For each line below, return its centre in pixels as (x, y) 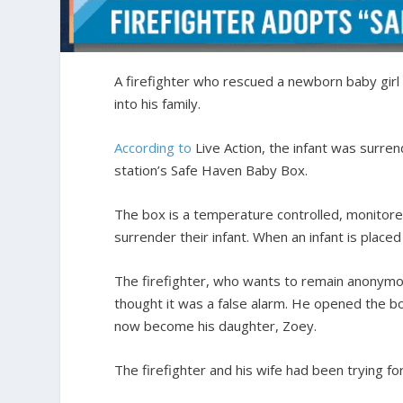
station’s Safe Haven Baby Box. (211, 170)
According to (153, 148)
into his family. (158, 103)
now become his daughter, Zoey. (216, 326)
